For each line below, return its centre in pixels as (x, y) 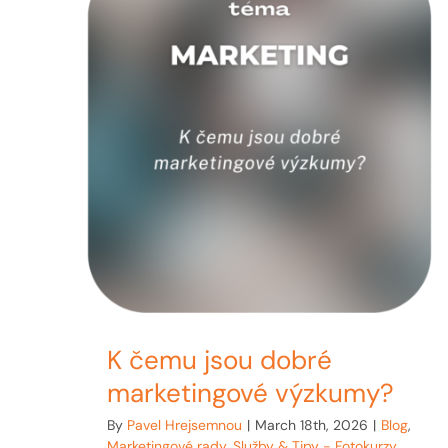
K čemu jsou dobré (220, 359)
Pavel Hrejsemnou (185, 424)
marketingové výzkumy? (251, 392)
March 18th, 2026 (312, 424)
